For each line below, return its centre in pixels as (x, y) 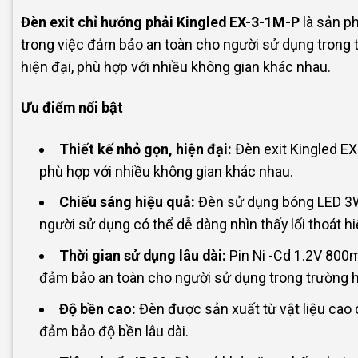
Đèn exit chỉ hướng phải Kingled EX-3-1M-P (160, 22)
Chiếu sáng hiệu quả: (127, 202)
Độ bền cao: (98, 308)
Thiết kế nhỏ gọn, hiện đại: (146, 149)
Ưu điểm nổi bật (72, 108)
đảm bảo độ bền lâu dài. (114, 331)
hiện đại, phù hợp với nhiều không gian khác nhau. (176, 67)
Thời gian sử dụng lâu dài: (143, 256)
